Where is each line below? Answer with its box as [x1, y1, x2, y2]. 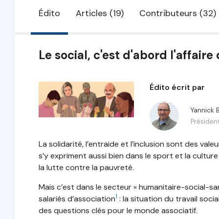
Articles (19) [75, 7, 124, 19]
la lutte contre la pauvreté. [38, 162, 134, 173]
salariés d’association [38, 194, 115, 204]
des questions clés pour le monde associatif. [38, 205, 197, 216]
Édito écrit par [149, 82, 205, 92]
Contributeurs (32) [139, 7, 216, 19]
